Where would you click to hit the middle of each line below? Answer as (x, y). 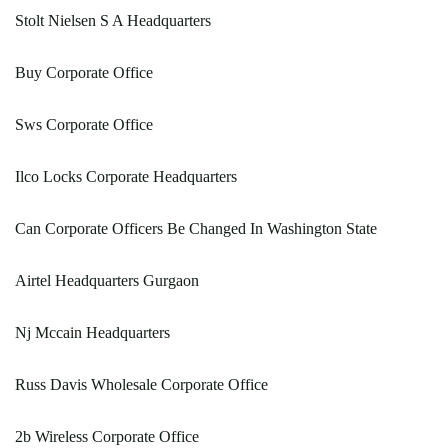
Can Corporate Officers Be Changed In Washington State (196, 228)
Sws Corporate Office (84, 124)
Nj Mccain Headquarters (92, 332)
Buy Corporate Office (84, 72)
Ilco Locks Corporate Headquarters (126, 176)
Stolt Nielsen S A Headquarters (113, 20)
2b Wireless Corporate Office (107, 436)
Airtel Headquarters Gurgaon (107, 280)
